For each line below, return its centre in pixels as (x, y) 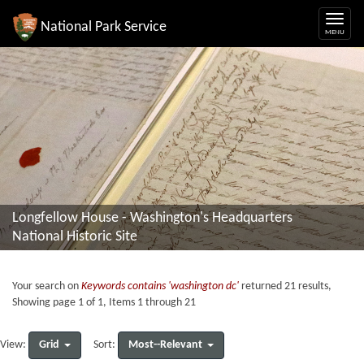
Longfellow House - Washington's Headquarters (152, 218)
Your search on (47, 286)
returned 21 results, (285, 286)
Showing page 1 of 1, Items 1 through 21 (104, 303)
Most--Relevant (165, 345)
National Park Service (104, 27)
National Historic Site (75, 237)
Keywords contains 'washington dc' (160, 286)
